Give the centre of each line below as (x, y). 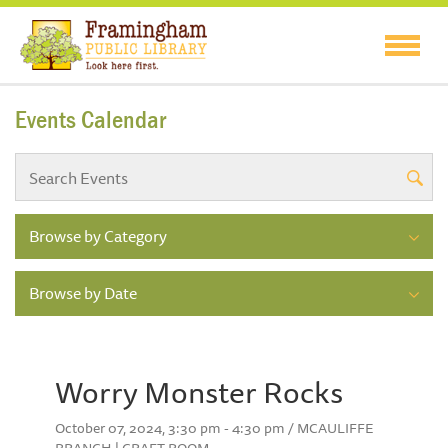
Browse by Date (83, 293)
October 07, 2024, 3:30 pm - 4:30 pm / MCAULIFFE (214, 428)
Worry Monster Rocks (199, 392)
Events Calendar (90, 120)
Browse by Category (98, 236)
